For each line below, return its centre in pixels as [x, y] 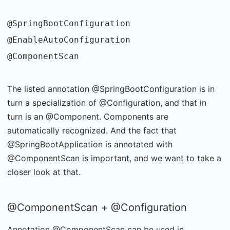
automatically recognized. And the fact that [92, 130]
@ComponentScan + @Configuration [97, 207]
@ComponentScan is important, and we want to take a [114, 158]
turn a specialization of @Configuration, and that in [107, 102]
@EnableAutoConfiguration [69, 40]
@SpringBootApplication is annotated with [90, 144]
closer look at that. [44, 172]
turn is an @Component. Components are [88, 116]
